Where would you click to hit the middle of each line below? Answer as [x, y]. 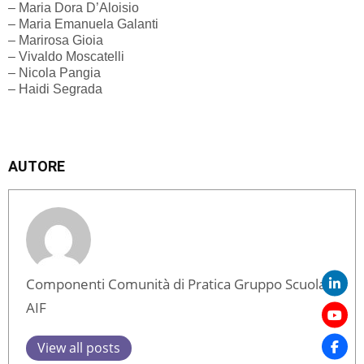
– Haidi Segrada [55, 89]
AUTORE [37, 167]
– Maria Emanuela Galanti [83, 24]
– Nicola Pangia [54, 73]
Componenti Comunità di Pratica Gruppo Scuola [176, 284]
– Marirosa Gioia [56, 41]
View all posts [79, 348]
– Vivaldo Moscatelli [66, 57]
